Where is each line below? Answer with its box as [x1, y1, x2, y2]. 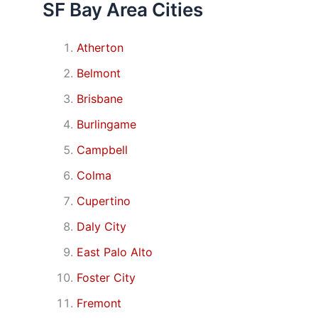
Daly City [77, 219, 126, 234]
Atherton [77, 40, 124, 55]
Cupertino [77, 194, 131, 209]
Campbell [77, 143, 128, 158]
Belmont [77, 66, 121, 81]
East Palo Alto [77, 245, 153, 260]
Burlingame [77, 117, 136, 132]
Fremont [77, 296, 121, 311]
